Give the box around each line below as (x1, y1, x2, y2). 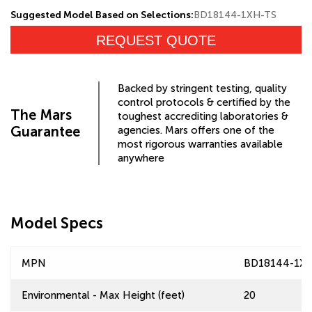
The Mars (10, 107, 72, 123)
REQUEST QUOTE (96, 33, 216, 48)
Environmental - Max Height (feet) (22, 289, 185, 302)
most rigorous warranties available (118, 138, 283, 150)
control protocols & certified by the (118, 96, 290, 109)
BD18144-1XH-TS (194, 9, 276, 21)
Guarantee (10, 123, 80, 140)
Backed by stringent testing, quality (118, 82, 287, 95)
